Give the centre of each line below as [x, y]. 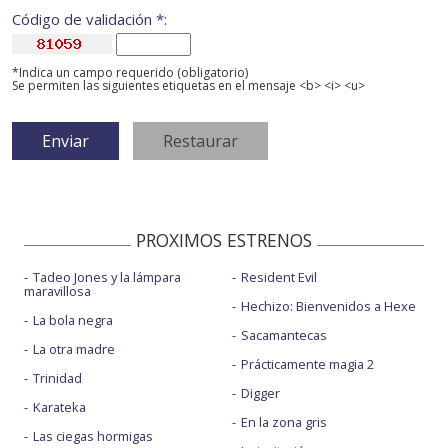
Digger [260, 393]
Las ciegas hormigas [93, 436]
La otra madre [74, 349]
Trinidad [57, 378]
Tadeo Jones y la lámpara [107, 277]
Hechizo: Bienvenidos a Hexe [328, 306]
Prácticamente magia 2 [307, 364]
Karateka [59, 407]
